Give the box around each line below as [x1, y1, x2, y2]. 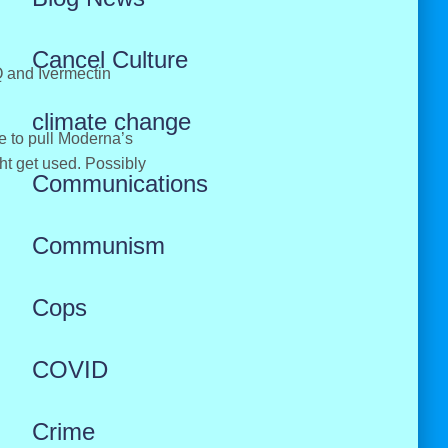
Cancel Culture [31, 46, 188, 73]
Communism [31, 232, 165, 259]
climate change [31, 108, 191, 135]
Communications [31, 170, 208, 197]
